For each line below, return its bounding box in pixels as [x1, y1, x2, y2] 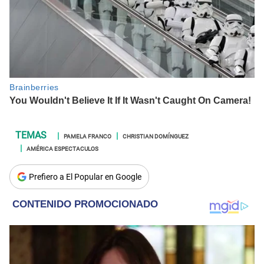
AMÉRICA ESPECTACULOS [27, 143, 98, 153]
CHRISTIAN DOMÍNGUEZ [123, 131, 189, 141]
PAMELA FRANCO [64, 131, 111, 141]
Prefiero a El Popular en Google [29, 172, 141, 182]
